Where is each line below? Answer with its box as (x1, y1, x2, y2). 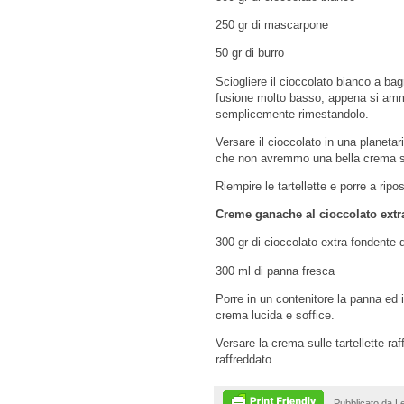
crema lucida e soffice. (216, 308, 335, 322)
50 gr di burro (216, 46, 284, 60)
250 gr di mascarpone (216, 18, 328, 32)
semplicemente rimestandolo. (216, 106, 369, 121)
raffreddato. (216, 352, 275, 366)
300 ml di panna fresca (216, 263, 335, 278)
